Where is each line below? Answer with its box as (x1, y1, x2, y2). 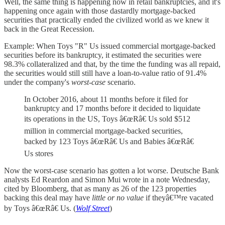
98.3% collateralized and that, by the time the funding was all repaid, (4, 59, 220, 68)
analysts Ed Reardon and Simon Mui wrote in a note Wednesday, (4, 175, 210, 184)
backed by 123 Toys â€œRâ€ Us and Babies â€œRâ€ (24, 137, 194, 146)
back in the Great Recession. (4, 24, 94, 33)
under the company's (4, 77, 71, 86)
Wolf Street (76, 203, 109, 212)
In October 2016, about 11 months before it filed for (24, 94, 188, 103)
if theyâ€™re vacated (144, 193, 213, 202)
